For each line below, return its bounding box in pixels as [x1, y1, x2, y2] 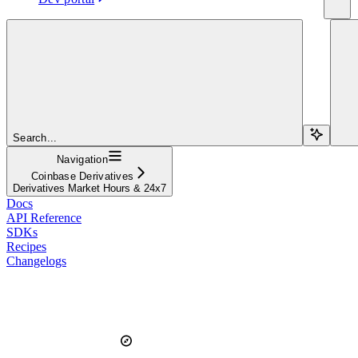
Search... [13, 131, 58, 144]
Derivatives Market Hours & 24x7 [13, 181, 166, 194]
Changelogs [6, 253, 66, 268]
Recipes [6, 239, 46, 253]
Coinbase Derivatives [30, 169, 134, 182]
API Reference [6, 210, 82, 225]
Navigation [57, 153, 108, 165]
